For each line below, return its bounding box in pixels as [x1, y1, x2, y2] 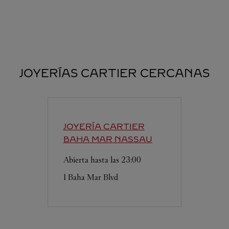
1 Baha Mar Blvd [63, 172, 118, 182]
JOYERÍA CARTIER [63, 122, 145, 131]
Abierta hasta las [63, 155, 121, 165]
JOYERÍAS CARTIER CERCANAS [19, 66, 210, 80]
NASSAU [114, 134, 152, 144]
